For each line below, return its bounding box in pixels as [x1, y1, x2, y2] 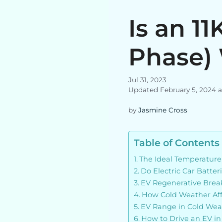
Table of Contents [134, 136, 220, 149]
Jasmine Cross [138, 106, 187, 114]
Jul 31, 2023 [128, 76, 166, 84]
